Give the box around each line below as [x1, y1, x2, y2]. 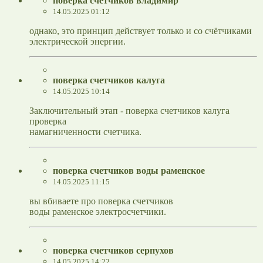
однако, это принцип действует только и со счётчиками [29, 26, 252, 36]
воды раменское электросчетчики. [29, 207, 166, 217]
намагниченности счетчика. [29, 127, 141, 137]
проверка [29, 116, 66, 127]
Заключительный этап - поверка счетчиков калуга [29, 106, 230, 116]
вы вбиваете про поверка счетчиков [29, 196, 173, 207]
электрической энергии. [29, 36, 126, 47]
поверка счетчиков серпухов [53, 245, 174, 256]
